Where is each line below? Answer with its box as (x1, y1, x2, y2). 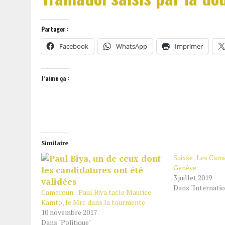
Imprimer (175, 42, 203, 51)
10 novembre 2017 (41, 207, 97, 217)
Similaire (41, 139, 68, 147)
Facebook (59, 42, 88, 51)
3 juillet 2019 (173, 173, 212, 182)
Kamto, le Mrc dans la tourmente (41, 197, 145, 207)
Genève (173, 163, 196, 172)
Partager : (41, 25, 69, 33)
